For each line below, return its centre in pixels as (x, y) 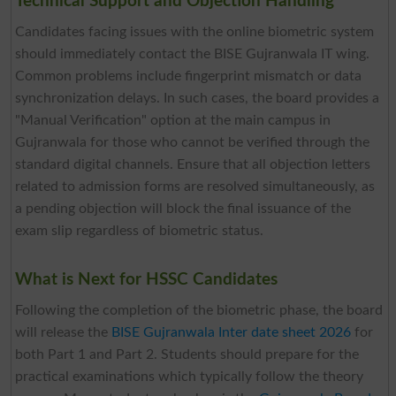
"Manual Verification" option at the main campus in (172, 121)
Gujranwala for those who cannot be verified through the (192, 143)
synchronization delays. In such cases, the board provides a (197, 99)
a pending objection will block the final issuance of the (183, 209)
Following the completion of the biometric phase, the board (198, 311)
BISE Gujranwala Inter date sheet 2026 (231, 333)
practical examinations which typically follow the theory (189, 377)
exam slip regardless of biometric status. (139, 231)
